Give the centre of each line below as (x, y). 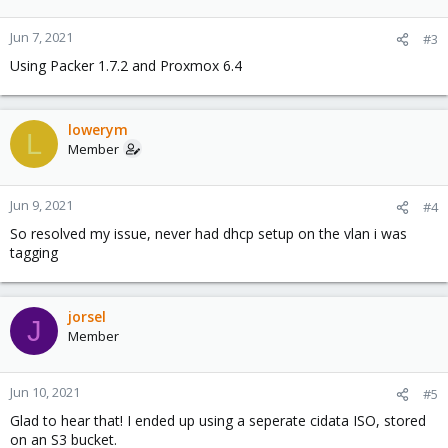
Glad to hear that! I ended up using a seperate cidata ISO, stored (218, 420)
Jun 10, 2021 (45, 392)
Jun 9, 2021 (41, 205)
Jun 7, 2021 (41, 37)
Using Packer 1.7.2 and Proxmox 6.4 (126, 65)
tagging (34, 252)
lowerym (98, 129)
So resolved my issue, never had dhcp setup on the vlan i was (208, 233)
